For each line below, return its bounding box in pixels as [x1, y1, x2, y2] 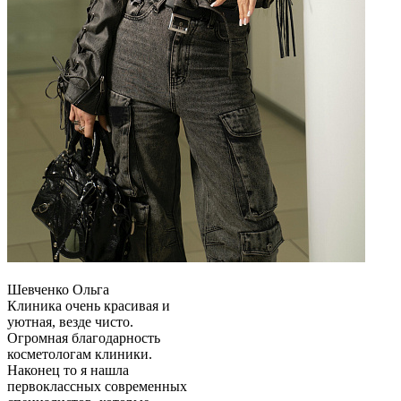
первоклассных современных [7, 379, 187, 395]
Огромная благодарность [7, 330, 160, 346]
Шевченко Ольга [7, 282, 109, 298]
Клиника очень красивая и [7, 298, 170, 314]
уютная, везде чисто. [7, 314, 133, 330]
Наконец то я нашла [7, 363, 129, 379]
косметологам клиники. [7, 346, 152, 363]
